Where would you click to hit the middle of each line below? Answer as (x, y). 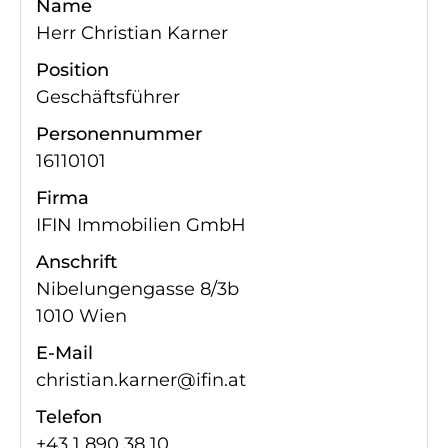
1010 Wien (81, 316)
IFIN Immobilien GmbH (141, 225)
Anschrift (76, 262)
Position (72, 70)
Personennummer (119, 134)
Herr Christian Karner (132, 33)
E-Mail (64, 353)
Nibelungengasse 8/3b (140, 289)
